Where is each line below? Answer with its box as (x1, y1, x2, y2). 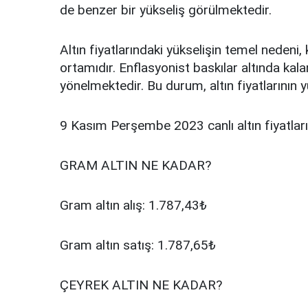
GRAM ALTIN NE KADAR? (60, 157, 211, 174)
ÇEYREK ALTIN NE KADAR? (60, 277, 222, 294)
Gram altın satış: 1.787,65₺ (60, 237, 216, 254)
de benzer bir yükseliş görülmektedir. (60, 2, 272, 19)
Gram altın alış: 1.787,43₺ (60, 197, 207, 214)
